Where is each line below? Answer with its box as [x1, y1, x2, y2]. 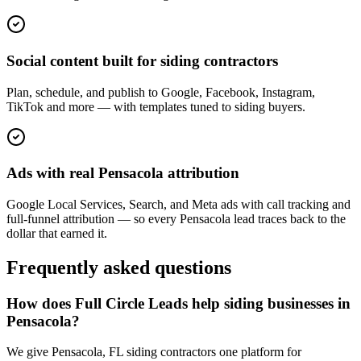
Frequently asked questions [6, 256, 231, 278]
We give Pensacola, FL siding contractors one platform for [6, 345, 301, 359]
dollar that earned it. [6, 226, 107, 240]
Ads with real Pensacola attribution [6, 164, 239, 182]
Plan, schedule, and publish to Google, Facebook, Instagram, [6, 85, 315, 99]
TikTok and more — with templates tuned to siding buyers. [6, 99, 305, 114]
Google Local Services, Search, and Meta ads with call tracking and [6, 197, 351, 211]
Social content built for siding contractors [6, 52, 278, 69]
